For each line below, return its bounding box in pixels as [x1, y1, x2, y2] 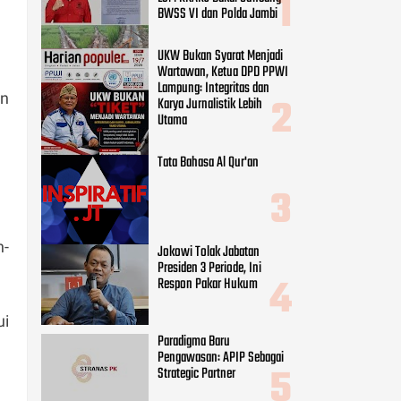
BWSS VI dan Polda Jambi [158, 3, 277, 27]
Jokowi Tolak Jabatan [158, 240, 260, 264]
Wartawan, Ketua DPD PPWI [158, 60, 288, 84]
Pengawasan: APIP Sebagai [158, 346, 284, 371]
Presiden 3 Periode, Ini [158, 256, 261, 280]
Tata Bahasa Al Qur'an [158, 150, 259, 175]
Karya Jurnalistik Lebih [158, 92, 262, 116]
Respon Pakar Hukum [158, 272, 258, 296]
